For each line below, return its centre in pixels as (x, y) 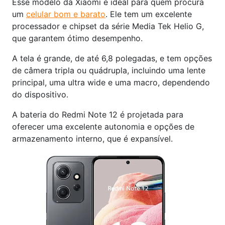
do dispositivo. (40, 94)
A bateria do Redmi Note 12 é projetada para (98, 114)
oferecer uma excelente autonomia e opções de (103, 126)
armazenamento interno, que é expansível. (92, 138)
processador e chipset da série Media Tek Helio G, (108, 26)
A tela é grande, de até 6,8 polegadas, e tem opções (112, 58)
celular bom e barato (66, 14)
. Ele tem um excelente (149, 14)
